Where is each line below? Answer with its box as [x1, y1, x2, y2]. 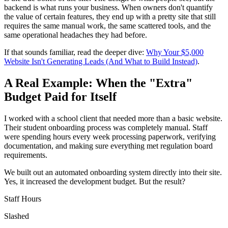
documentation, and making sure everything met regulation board [4, 141, 213, 150]
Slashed [4, 211, 29, 220]
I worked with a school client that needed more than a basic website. [4, 113, 222, 123]
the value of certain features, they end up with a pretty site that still [4, 12, 216, 21]
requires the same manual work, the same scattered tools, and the [4, 21, 211, 30]
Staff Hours [4, 194, 41, 203]
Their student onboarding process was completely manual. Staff [4, 123, 208, 132]
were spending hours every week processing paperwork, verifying [4, 132, 216, 141]
